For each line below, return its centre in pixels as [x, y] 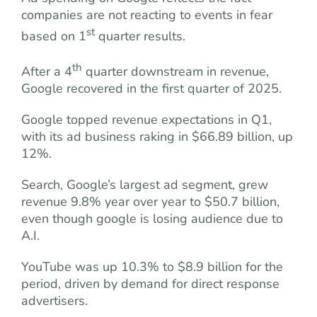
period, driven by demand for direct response [150, 284]
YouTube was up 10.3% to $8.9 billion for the [152, 267]
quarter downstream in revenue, [175, 71]
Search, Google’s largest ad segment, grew [145, 185]
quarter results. [140, 36]
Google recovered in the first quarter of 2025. [151, 88]
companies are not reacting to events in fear [147, 15]
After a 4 [47, 71]
